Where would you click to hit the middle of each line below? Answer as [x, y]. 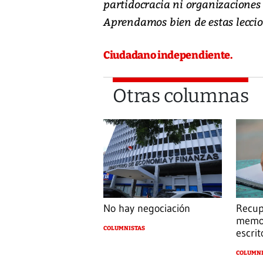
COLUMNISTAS [124, 229]
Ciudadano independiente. [168, 55]
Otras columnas [181, 95]
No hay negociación [147, 209]
